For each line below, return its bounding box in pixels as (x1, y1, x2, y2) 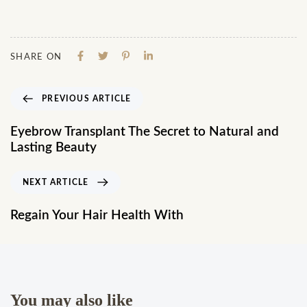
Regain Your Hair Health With (10, 209, 184, 223)
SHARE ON (10, 52, 62, 62)
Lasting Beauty (10, 141, 97, 155)
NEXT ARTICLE (23, 178, 89, 187)
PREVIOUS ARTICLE (42, 95, 132, 103)
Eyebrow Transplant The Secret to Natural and (10, 125, 279, 139)
